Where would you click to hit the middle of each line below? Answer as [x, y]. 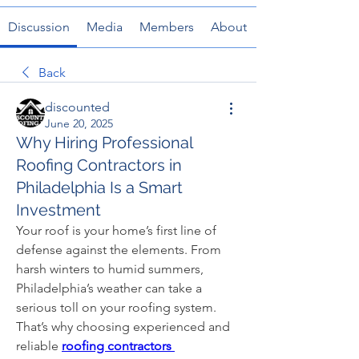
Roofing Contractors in [99, 165]
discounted [77, 107]
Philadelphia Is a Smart [99, 188]
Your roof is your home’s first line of [116, 230]
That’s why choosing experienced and [123, 327]
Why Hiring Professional [104, 143]
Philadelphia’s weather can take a [109, 288]
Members [167, 27]
